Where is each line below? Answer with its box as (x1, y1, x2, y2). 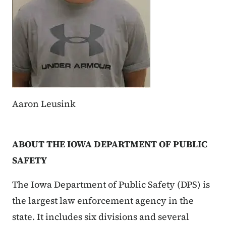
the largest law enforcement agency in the (12, 194, 194, 207)
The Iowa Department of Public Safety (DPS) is (12, 178, 210, 191)
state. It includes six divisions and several (12, 210, 189, 223)
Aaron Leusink (12, 97, 76, 110)
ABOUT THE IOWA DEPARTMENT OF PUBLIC (12, 138, 207, 151)
